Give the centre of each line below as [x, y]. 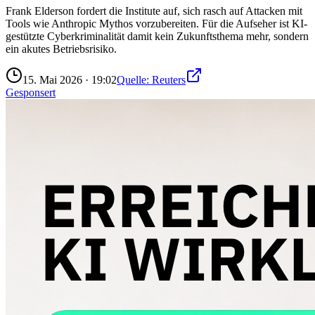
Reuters [169, 79]
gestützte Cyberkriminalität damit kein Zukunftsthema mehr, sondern [157, 36]
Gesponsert [31, 92]
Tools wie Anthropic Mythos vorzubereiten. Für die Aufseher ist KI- [156, 23]
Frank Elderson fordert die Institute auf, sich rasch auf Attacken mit [154, 11]
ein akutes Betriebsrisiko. [61, 49]
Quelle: [134, 79]
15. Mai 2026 [52, 79]
